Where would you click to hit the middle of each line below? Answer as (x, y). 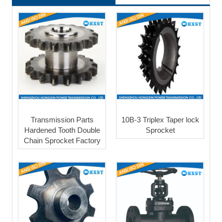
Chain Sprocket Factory (62, 140)
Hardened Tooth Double (62, 130)
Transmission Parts (62, 119)
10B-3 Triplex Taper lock (160, 119)
